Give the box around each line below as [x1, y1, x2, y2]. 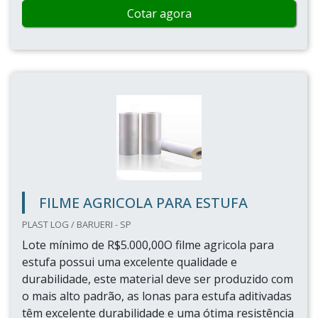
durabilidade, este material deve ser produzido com [22, 271, 293, 287]
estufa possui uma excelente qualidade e [22, 254, 237, 270]
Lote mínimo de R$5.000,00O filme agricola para [22, 237, 274, 253]
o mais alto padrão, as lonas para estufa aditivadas [22, 288, 292, 304]
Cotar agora [126, 6, 192, 21]
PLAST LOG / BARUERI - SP [22, 218, 131, 231]
